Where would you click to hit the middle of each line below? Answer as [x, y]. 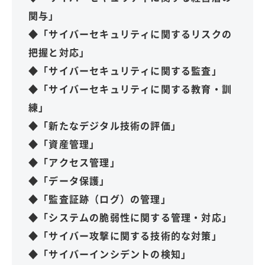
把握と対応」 [59, 52]
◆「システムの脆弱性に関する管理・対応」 [130, 217]
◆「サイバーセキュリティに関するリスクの [130, 33]
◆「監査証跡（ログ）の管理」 [100, 198]
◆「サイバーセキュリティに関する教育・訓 [130, 88]
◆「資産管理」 [64, 143]
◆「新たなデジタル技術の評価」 [105, 125]
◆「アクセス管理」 [74, 162]
